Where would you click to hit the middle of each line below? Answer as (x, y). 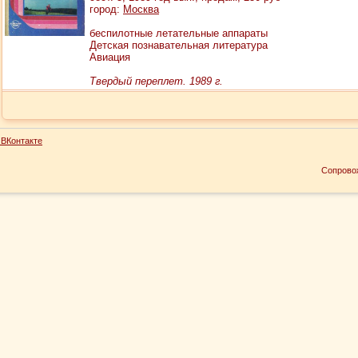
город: (106, 9)
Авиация (110, 57)
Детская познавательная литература (179, 45)
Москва (141, 9)
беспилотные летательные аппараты (179, 33)
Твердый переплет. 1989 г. (156, 81)
